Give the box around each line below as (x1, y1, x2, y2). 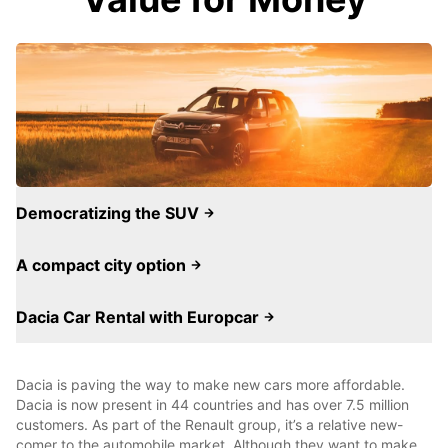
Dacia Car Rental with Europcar (16, 307, 263, 327)
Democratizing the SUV (16, 203, 203, 223)
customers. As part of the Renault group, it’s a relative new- (16, 416, 403, 433)
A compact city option (16, 255, 190, 275)
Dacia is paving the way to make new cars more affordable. (16, 376, 405, 393)
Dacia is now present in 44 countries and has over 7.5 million (16, 396, 409, 413)
